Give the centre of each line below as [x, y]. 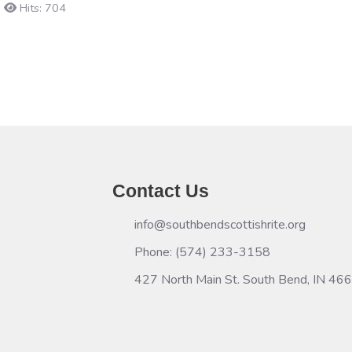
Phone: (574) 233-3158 [202, 252]
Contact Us [161, 191]
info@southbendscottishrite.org [220, 224]
